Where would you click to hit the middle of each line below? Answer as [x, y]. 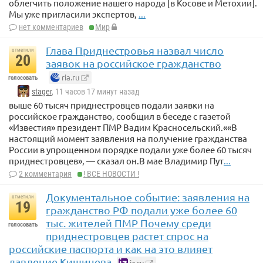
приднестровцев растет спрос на [127, 236]
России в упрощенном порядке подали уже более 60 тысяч [130, 150]
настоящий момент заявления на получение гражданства [128, 139]
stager [42, 92]
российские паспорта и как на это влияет [111, 249]
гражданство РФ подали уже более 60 [141, 210]
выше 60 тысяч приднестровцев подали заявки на [112, 105]
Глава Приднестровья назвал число [135, 50]
